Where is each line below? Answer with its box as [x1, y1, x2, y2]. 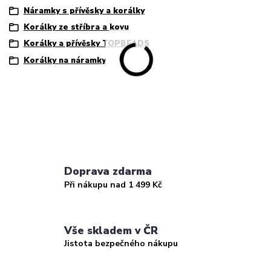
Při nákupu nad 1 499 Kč [64, 178, 163, 191]
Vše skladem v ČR [64, 223, 158, 238]
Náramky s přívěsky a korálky [23, 5, 145, 16]
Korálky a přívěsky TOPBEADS [23, 38, 149, 50]
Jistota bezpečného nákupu [64, 238, 178, 250]
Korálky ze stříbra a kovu [23, 22, 129, 33]
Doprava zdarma [64, 164, 152, 178]
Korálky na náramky [23, 54, 106, 66]
